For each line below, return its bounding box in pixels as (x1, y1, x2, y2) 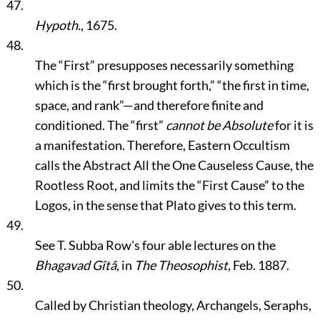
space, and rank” (34, 97, 123, 113)
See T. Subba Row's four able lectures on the (34, 237, 276, 253)
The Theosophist (134, 257, 228, 273)
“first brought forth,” (102, 77, 215, 93)
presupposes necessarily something (94, 57, 294, 73)
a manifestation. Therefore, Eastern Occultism (34, 137, 290, 153)
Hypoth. (34, 17, 81, 33)
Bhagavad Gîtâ (34, 257, 116, 273)
